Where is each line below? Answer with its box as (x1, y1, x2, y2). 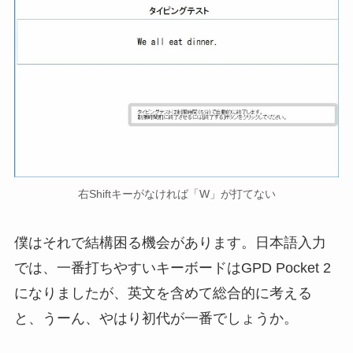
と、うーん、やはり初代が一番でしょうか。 (13, 310, 298, 326)
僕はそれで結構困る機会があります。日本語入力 (13, 234, 326, 251)
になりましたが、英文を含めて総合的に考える (13, 284, 312, 301)
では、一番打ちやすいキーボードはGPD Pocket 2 (13, 259, 331, 276)
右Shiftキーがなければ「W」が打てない (77, 188, 276, 201)
